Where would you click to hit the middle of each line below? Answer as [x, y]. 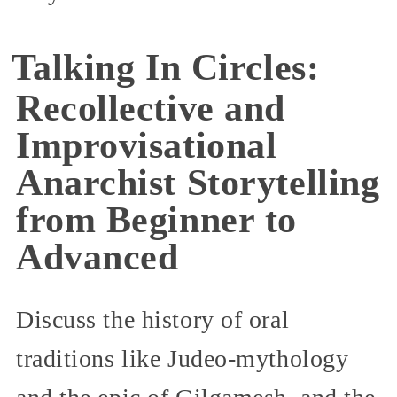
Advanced [97, 257]
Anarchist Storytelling [198, 183]
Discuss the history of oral [153, 320]
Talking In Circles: [165, 68]
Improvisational [147, 146]
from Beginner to [156, 220]
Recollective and [151, 109]
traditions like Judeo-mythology [183, 359]
